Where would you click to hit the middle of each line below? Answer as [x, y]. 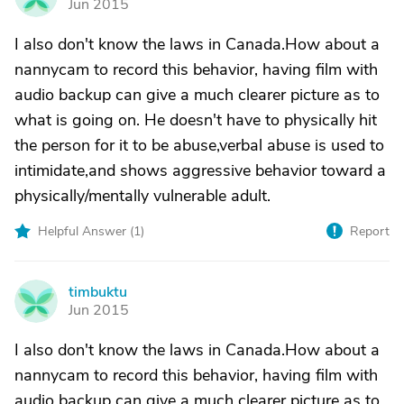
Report [370, 231]
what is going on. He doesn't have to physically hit [196, 120]
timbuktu [98, 292]
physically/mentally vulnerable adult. [142, 196]
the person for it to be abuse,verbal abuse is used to [199, 145]
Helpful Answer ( [86, 231]
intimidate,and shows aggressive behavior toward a [200, 170]
